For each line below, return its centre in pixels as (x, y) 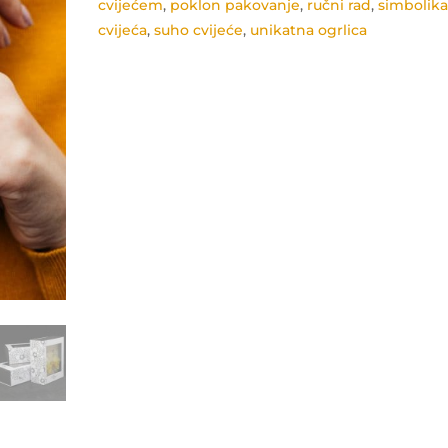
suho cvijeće (199, 30)
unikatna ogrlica (309, 30)
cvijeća (123, 30)
